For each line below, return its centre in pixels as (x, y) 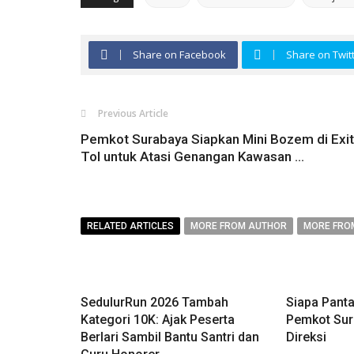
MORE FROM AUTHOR (239, 226)
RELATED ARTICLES (130, 226)
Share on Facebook (179, 55)
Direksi (306, 337)
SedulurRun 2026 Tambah (154, 303)
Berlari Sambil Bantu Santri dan (170, 337)
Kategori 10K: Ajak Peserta (158, 320)
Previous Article (133, 114)
